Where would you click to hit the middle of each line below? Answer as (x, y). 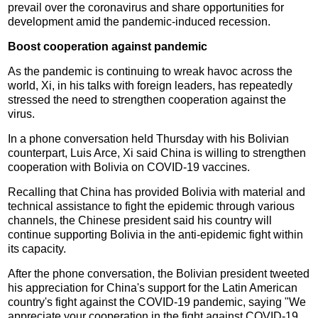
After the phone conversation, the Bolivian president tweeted (159, 273)
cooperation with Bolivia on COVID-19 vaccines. (129, 167)
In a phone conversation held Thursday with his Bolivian (149, 138)
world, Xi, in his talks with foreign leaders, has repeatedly (150, 85)
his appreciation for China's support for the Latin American (153, 287)
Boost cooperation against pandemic (108, 46)
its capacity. (37, 248)
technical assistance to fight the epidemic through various (152, 206)
